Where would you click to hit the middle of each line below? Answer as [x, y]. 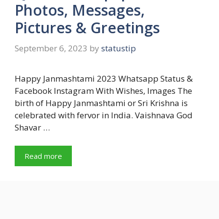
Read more [43, 156]
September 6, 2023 [51, 48]
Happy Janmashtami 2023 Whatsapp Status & [104, 78]
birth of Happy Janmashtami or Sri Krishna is [101, 103]
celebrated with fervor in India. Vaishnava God [104, 115]
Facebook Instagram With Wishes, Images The [103, 90]
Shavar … [32, 127]
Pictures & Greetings [87, 28]
